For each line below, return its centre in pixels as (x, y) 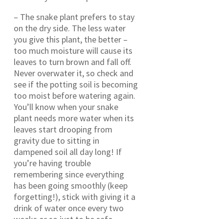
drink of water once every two (69, 208)
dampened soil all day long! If (68, 152)
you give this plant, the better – (71, 39)
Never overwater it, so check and (74, 73)
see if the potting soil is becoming (76, 84)
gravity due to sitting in (56, 140)
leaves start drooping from (63, 129)
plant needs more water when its (74, 118)
